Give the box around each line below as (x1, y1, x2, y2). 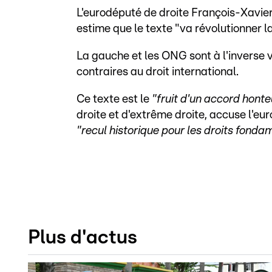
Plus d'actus (28, 228, 137, 248)
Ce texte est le (76, 93, 152, 106)
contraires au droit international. (76, 66, 239, 78)
